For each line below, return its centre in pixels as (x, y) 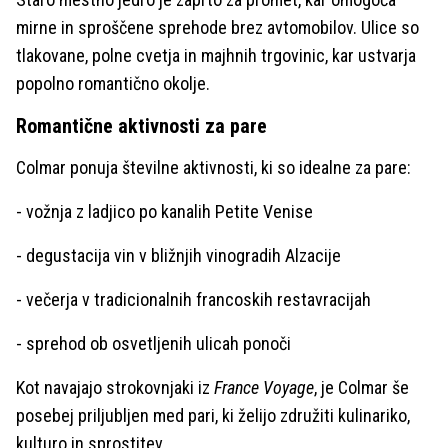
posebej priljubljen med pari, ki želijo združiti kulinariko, (213, 416)
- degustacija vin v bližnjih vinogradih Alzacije (178, 256)
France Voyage (264, 388)
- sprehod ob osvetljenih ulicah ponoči (153, 344)
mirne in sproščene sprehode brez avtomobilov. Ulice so (217, 28)
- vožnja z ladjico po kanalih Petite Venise (164, 212)
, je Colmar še (361, 388)
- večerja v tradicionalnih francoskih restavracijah (193, 300)
